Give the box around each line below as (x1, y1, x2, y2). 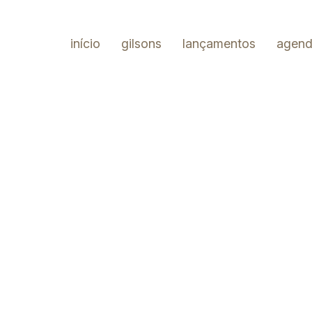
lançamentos (182, 36, 256, 51)
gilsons (121, 36, 162, 51)
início (70, 36, 100, 51)
